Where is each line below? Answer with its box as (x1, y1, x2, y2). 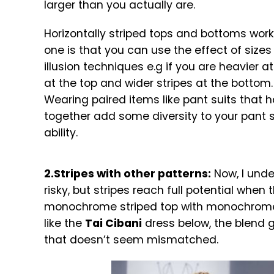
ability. (44, 125, 78, 140)
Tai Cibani (85, 216, 142, 231)
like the (44, 216, 85, 231)
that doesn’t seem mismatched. (44, 232, 218, 247)
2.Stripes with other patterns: (44, 166, 211, 181)
